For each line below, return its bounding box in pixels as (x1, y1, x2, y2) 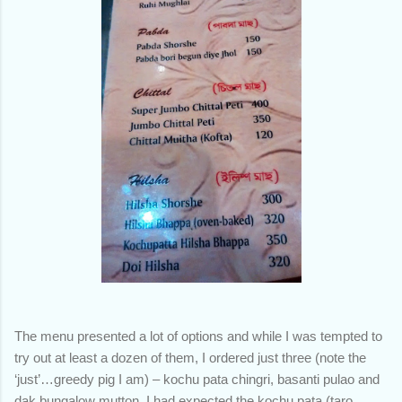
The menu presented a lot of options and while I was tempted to (14, 328, 382, 344)
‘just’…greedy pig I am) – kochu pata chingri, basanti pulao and (14, 371, 380, 387)
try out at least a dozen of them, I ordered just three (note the (14, 349, 366, 365)
